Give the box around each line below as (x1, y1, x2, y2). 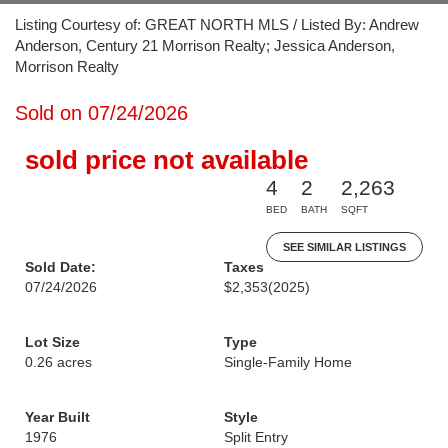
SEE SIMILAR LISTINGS (283, 241, 406, 253)
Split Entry (224, 429, 288, 445)
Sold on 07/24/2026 (15, 102, 188, 124)
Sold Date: (25, 259, 96, 275)
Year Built (25, 409, 90, 425)
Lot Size (25, 334, 80, 350)
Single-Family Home (224, 354, 352, 370)
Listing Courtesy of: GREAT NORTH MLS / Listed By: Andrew (15, 16, 419, 33)
